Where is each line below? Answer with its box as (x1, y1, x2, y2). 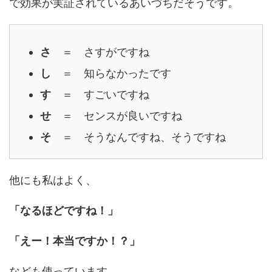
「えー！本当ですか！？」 (9, 234, 140, 248)
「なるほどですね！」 (9, 204, 118, 217)
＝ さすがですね (51, 46, 149, 59)
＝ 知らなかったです (51, 67, 171, 80)
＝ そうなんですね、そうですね (51, 131, 226, 144)
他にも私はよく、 (9, 174, 97, 187)
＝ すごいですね (51, 88, 149, 101)
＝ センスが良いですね (51, 109, 182, 123)
